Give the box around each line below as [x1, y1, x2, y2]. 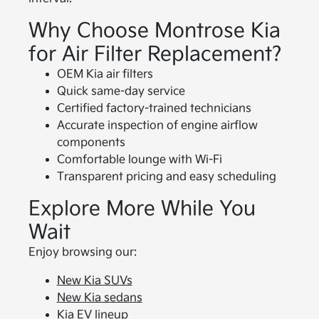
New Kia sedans [56, 291, 142, 305]
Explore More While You [28, 197, 256, 221]
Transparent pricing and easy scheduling [56, 169, 276, 184]
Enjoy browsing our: [28, 245, 137, 259]
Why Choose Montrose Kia [28, 19, 281, 43]
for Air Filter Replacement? [28, 42, 282, 66]
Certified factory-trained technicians [56, 101, 251, 115]
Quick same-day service [56, 84, 185, 98]
